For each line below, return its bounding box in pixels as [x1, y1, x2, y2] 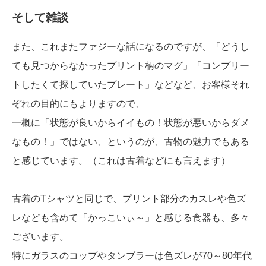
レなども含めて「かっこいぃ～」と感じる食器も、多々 [12, 213, 249, 223]
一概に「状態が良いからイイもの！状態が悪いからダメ [12, 118, 249, 128]
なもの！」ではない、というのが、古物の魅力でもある [12, 137, 249, 147]
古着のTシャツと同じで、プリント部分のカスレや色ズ [12, 194, 246, 204]
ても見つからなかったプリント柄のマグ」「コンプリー [12, 61, 249, 71]
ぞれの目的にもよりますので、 [12, 99, 145, 109]
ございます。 [12, 232, 69, 242]
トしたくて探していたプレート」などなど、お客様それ [12, 80, 249, 90]
